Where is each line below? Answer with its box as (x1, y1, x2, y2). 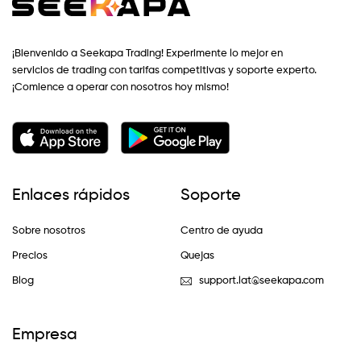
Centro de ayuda (180, 226, 263, 237)
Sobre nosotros (12, 226, 85, 237)
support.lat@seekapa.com (198, 276, 324, 287)
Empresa (12, 327, 77, 344)
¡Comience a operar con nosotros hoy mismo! (12, 82, 229, 93)
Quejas (180, 251, 214, 262)
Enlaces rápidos (12, 188, 130, 205)
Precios (12, 251, 48, 262)
